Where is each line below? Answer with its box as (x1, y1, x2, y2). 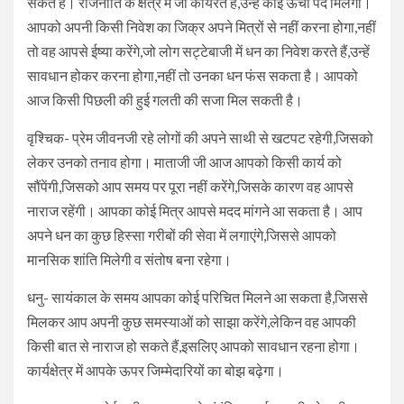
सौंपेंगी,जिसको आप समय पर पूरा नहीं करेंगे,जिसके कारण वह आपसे (27, 178, 353, 196)
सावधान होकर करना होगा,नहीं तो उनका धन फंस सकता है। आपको (27, 67, 358, 85)
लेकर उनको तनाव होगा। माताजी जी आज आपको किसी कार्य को (27, 153, 342, 171)
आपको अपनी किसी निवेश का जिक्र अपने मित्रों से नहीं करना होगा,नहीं (27, 18, 376, 36)
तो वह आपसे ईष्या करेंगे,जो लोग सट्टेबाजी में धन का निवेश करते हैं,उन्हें (27, 42, 370, 60)
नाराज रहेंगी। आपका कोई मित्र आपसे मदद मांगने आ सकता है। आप (27, 202, 363, 220)
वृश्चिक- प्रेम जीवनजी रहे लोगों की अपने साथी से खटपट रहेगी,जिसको (27, 129, 373, 147)
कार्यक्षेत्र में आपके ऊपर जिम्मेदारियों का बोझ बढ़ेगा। (27, 362, 284, 380)
